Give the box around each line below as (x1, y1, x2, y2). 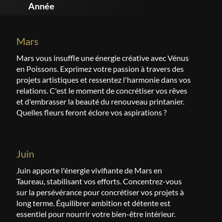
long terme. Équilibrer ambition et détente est (16, 198, 171, 208)
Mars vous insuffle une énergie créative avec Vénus (16, 53, 189, 62)
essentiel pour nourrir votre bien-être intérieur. (16, 209, 176, 219)
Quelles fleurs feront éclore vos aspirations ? (16, 108, 167, 117)
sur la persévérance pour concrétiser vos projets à (16, 187, 184, 197)
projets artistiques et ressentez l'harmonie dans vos (16, 75, 191, 84)
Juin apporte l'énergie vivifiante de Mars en (16, 166, 163, 175)
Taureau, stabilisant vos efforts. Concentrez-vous (16, 176, 182, 186)
